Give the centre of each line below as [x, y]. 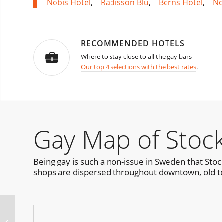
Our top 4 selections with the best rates [139, 67]
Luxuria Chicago [41, 217]
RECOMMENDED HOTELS [133, 43]
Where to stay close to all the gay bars [137, 57]
